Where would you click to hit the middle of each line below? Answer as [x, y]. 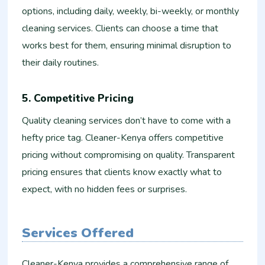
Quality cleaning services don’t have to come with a [127, 121]
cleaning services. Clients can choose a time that [120, 29]
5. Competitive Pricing [78, 98]
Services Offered [78, 233]
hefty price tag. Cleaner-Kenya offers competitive [123, 138]
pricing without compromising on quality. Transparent [129, 155]
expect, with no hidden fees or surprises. [105, 190]
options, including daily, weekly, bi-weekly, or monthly [131, 12]
